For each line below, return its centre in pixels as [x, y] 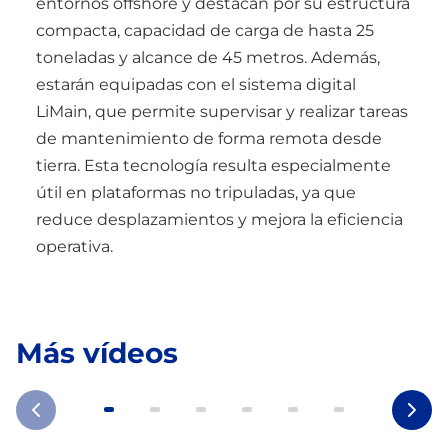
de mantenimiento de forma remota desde [209, 138]
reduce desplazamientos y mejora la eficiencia [219, 219]
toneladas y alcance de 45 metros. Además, [208, 57]
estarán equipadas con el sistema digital [196, 84]
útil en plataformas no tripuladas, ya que [196, 192]
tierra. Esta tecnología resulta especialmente [213, 165]
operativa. [74, 246]
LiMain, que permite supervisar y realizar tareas [222, 111]
